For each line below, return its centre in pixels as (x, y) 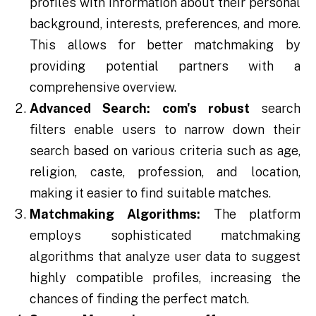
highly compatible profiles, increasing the (165, 277)
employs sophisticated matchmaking (165, 235)
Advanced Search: (90, 108)
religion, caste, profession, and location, (165, 171)
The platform (250, 214)
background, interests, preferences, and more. (165, 23)
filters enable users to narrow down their (165, 129)
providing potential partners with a (165, 66)
